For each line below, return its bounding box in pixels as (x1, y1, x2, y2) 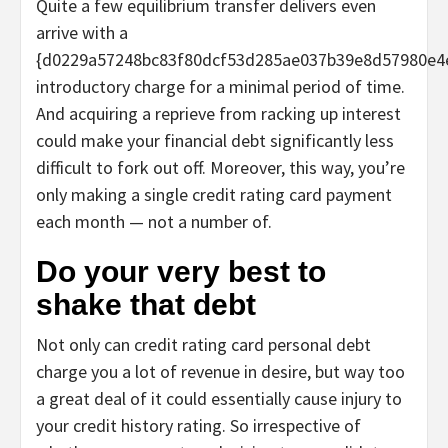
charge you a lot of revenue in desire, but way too (36, 360, 405, 384)
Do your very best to (36, 255, 326, 289)
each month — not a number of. (36, 210, 272, 234)
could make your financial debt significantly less (36, 129, 394, 153)
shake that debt (36, 288, 256, 322)
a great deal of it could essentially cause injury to (36, 387, 402, 411)
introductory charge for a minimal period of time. (36, 75, 405, 99)
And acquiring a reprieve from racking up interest (36, 102, 401, 126)
